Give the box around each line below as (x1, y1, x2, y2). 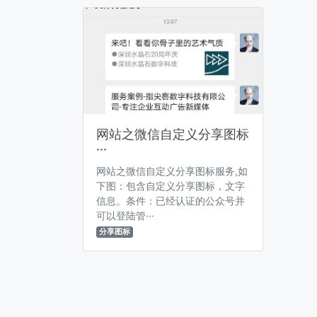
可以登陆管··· (96, 209, 154, 221)
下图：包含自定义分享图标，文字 (96, 180, 245, 192)
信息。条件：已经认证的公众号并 (96, 195, 245, 207)
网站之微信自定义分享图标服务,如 (96, 165, 248, 177)
